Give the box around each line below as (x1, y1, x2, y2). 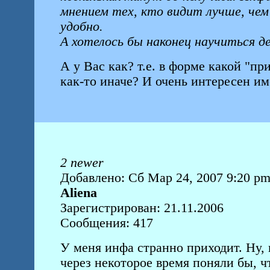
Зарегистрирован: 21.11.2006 (60, 201, 224, 215)
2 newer (60, 155, 104, 170)
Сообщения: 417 (60, 216, 153, 230)
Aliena (60, 186, 97, 200)
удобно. (60, 19, 103, 34)
